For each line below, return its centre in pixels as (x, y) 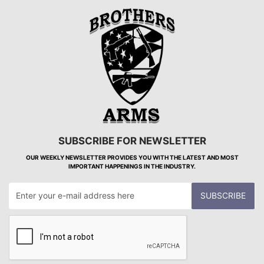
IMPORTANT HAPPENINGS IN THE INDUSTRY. (132, 166)
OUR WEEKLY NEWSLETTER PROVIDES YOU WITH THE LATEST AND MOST (132, 157)
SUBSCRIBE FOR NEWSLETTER (132, 141)
